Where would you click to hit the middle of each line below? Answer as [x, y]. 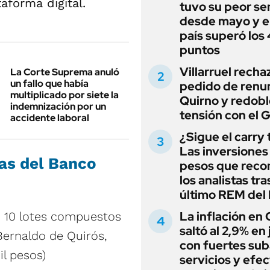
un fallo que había [49, 83]
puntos [200, 50]
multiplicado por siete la [64, 95]
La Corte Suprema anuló [65, 72]
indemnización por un [58, 106]
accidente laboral [50, 118]
